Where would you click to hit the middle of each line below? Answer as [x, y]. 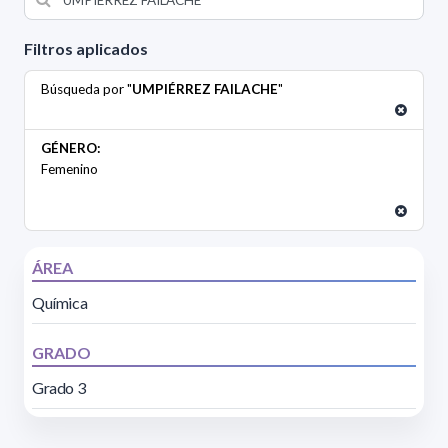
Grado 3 [59, 388]
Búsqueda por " [86, 89]
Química [60, 303]
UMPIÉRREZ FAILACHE [205, 89]
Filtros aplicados [86, 49]
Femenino [69, 169]
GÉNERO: [71, 148]
